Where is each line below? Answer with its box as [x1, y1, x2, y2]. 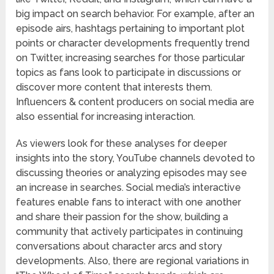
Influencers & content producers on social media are [16, 96, 255, 108]
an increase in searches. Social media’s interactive [16, 182, 242, 194]
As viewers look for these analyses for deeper [16, 138, 228, 150]
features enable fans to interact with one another [16, 196, 242, 209]
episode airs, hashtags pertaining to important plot [16, 23, 245, 35]
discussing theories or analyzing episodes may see [16, 167, 248, 179]
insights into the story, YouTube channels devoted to [16, 152, 256, 165]
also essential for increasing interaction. [16, 111, 196, 123]
